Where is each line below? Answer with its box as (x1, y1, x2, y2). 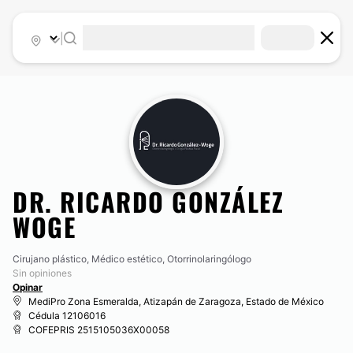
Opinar (13, 281, 43, 293)
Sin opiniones (13, 267, 72, 279)
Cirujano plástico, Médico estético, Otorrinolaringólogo (13, 253, 251, 265)
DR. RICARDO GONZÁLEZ (13, 183, 284, 220)
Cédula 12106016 (28, 310, 106, 321)
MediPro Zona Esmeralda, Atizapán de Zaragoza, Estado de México (28, 295, 324, 307)
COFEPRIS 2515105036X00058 (28, 324, 169, 336)
